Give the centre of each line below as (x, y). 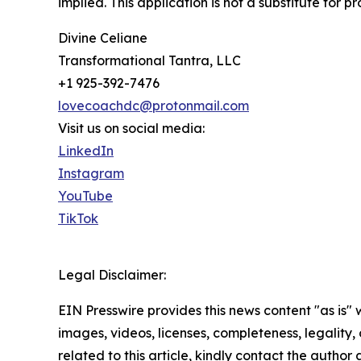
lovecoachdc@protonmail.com (154, 105)
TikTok (78, 218)
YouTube (85, 195)
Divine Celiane (103, 37)
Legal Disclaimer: (112, 274)
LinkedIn (86, 150)
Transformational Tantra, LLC (149, 60)
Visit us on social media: (131, 128)
